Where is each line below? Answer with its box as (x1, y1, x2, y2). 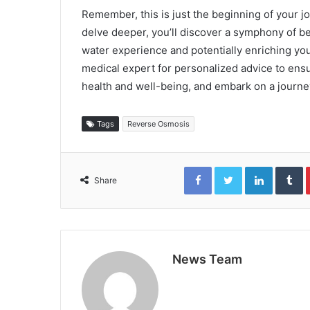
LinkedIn (272, 161, 308, 172)
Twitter (241, 161, 272, 172)
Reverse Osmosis (127, 119, 190, 129)
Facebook (211, 161, 253, 172)
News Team (172, 252, 242, 266)
